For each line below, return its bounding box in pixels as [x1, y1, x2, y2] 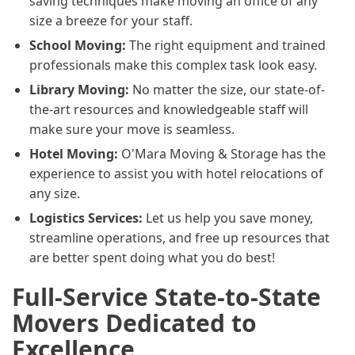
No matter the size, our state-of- [132, 80, 325, 98]
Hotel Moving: [29, 144, 121, 162]
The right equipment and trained [129, 36, 326, 54]
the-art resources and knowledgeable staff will [29, 100, 308, 118]
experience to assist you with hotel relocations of [29, 164, 323, 182]
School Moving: [29, 36, 129, 54]
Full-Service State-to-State [12, 280, 321, 313]
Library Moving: [29, 80, 132, 98]
